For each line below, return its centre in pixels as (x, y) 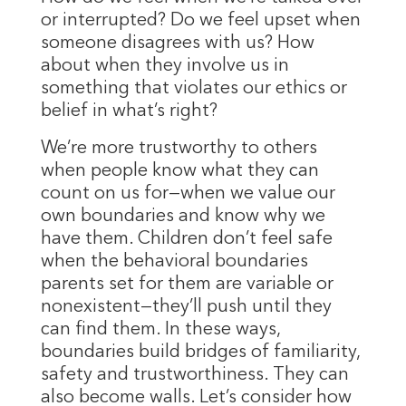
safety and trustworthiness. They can (194, 375)
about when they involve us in (164, 66)
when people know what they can (179, 171)
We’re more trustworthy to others (179, 148)
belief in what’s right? (129, 111)
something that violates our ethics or (193, 88)
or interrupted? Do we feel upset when (200, 20)
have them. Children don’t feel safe (186, 239)
